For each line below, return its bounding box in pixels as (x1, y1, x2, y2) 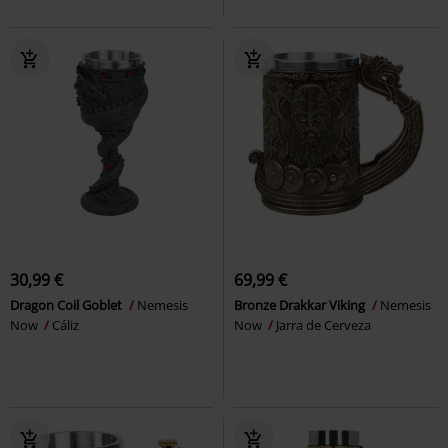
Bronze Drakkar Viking (234, 296, 368, 314)
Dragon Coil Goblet (10, 296, 125, 314)
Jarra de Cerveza (276, 316, 371, 334)
